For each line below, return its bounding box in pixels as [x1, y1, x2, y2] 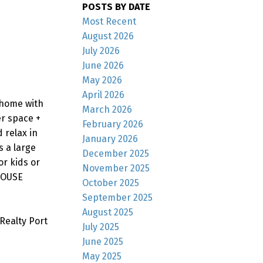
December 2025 [82, 147, 150, 159]
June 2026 [82, 59, 124, 71]
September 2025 [82, 191, 153, 203]
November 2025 [82, 162, 150, 174]
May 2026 [82, 74, 123, 86]
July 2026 [82, 45, 120, 56]
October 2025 [82, 177, 140, 188]
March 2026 [82, 103, 133, 115]
